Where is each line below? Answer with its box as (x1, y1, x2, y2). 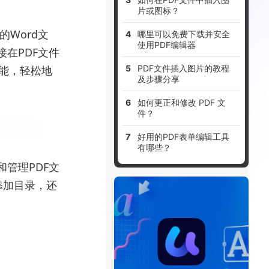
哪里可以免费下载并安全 (138, 28, 231, 39)
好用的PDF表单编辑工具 (138, 131, 230, 142)
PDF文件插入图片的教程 (138, 62, 230, 73)
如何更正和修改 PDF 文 (138, 97, 226, 107)
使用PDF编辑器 (138, 39, 196, 50)
